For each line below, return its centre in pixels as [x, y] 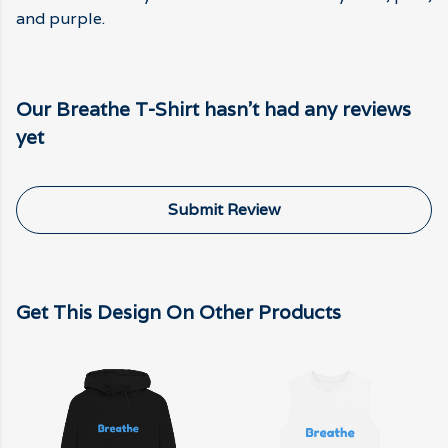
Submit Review [224, 210]
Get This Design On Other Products [178, 312]
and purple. [60, 19]
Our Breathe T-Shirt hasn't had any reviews [213, 109]
